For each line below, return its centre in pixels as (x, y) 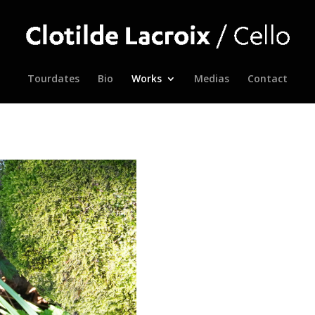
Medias (212, 78)
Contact (268, 78)
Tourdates (53, 78)
